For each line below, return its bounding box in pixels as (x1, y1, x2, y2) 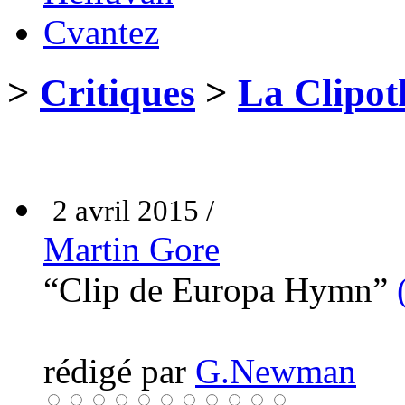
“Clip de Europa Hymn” (43, 269, 397, 309)
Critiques (40, 71, 195, 114)
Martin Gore (43, 229, 220, 268)
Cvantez (43, 12, 159, 52)
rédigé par (43, 351, 195, 391)
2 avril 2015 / (52, 193, 214, 227)
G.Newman (195, 351, 356, 391)
